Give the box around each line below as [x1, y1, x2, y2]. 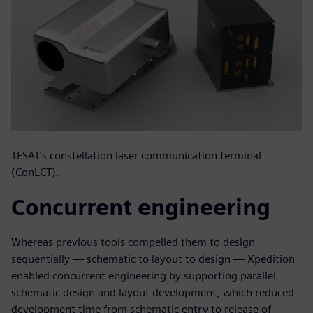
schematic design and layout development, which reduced [11, 286, 294, 300]
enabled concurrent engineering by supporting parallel [11, 269, 276, 283]
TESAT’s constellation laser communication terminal [11, 149, 261, 163]
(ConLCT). [11, 166, 59, 180]
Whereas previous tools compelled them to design [11, 235, 255, 249]
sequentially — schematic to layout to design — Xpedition [11, 252, 295, 266]
